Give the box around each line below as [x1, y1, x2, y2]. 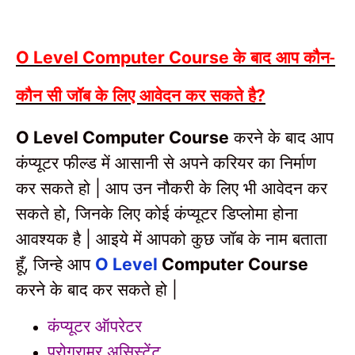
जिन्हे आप [33, 251, 95, 275]
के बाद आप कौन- [233, 44, 335, 68]
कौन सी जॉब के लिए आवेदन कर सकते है [16, 82, 256, 106]
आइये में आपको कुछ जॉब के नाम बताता [96, 226, 327, 250]
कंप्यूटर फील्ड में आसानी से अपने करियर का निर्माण [16, 150, 316, 174]
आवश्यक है [16, 226, 86, 250]
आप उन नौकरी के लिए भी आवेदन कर [105, 175, 327, 199]
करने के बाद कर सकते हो [16, 277, 172, 300]
